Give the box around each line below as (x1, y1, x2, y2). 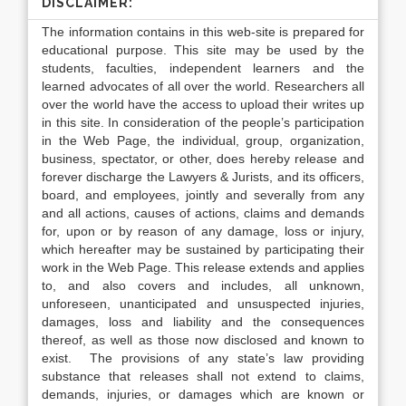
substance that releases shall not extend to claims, (42, 369, 364, 383)
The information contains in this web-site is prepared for (42, 24, 364, 39)
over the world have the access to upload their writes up (42, 97, 364, 111)
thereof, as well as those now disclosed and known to (42, 333, 364, 347)
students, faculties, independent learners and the (42, 61, 364, 75)
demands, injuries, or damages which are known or (42, 387, 364, 401)
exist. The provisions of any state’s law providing (42, 351, 364, 365)
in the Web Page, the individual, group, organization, (42, 133, 364, 148)
